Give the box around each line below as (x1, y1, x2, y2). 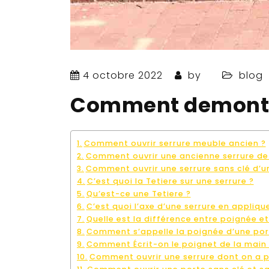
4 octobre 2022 (83, 68, 163, 82)
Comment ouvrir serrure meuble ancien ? (83, 138, 266, 148)
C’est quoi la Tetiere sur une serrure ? (86, 176, 254, 186)
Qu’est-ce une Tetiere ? (86, 189, 191, 199)
